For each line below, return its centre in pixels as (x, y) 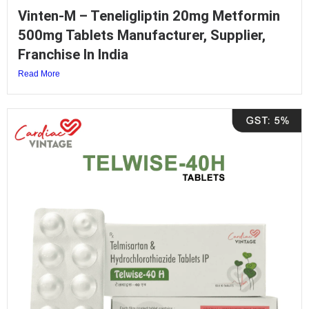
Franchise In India (73, 54)
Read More (39, 73)
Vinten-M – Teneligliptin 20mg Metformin (149, 16)
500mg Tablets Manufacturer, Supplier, (142, 35)
